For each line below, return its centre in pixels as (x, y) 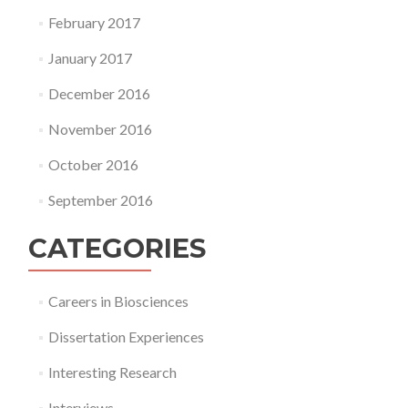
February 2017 (94, 22)
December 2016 (99, 93)
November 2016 (100, 129)
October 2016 (93, 164)
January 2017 (90, 58)
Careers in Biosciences (118, 301)
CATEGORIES (117, 248)
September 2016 (100, 200)
